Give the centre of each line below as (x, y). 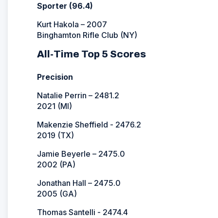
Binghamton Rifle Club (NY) (87, 35)
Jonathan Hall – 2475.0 (79, 183)
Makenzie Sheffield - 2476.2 (89, 124)
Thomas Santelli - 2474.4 (82, 212)
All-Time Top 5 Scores (91, 54)
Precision (55, 77)
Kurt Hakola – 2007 (72, 24)
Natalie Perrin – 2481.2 (78, 95)
